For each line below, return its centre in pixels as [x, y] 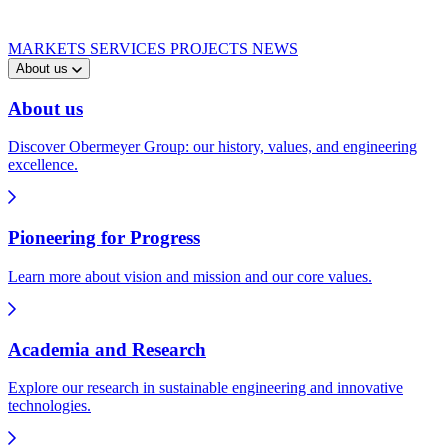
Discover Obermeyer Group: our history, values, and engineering [212, 147]
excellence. [43, 165]
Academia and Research [107, 349]
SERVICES [130, 48]
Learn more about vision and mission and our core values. [190, 276]
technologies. [49, 406]
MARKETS [49, 48]
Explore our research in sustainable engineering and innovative [205, 388]
